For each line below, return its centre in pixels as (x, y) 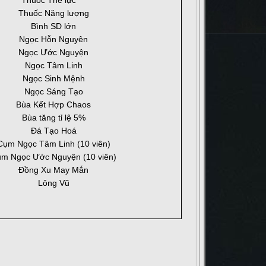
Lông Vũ (53, 183)
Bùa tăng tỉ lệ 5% (53, 118)
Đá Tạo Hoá (53, 131)
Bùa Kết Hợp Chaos (53, 105)
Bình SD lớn (53, 26)
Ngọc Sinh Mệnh (53, 79)
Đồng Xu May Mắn (53, 170)
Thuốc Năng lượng (53, 13)
